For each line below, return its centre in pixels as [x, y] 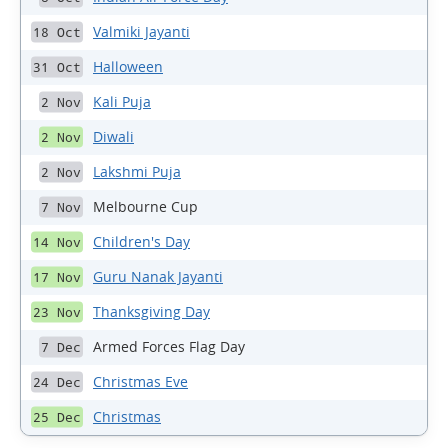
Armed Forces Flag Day [169, 347]
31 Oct [57, 67]
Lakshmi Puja [137, 172]
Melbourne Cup [145, 207]
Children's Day [141, 242]
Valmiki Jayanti [141, 32]
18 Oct [57, 32]
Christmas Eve [140, 382]
